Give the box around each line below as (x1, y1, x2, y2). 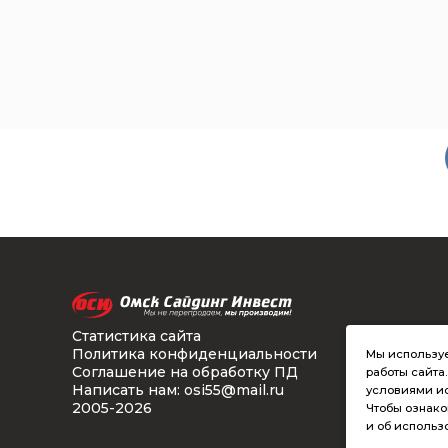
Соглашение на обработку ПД (72, 362, 298, 381)
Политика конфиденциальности (72, 344, 317, 363)
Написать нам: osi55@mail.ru (72, 380, 284, 399)
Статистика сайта (72, 326, 201, 345)
